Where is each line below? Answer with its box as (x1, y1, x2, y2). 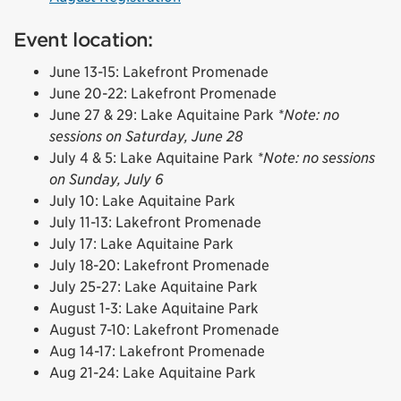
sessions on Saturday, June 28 (49, 127, 243, 145)
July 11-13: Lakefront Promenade (49, 213, 261, 231)
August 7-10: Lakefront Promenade (49, 320, 279, 338)
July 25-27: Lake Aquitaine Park (49, 277, 258, 295)
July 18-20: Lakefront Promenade (49, 256, 269, 274)
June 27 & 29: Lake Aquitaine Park (49, 106, 277, 124)
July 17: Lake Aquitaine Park (49, 235, 234, 252)
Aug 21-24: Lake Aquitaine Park (49, 363, 256, 381)
